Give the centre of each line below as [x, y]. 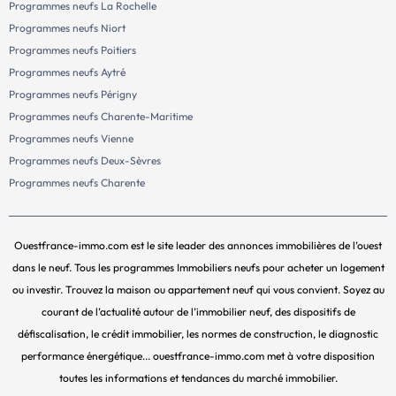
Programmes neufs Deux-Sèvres [85, 161]
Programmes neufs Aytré [67, 72]
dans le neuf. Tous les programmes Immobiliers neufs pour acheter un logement [198, 268]
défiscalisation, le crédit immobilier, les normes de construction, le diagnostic [198, 334]
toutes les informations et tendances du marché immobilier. [198, 378]
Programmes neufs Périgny [73, 95]
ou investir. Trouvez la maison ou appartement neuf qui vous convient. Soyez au [198, 290]
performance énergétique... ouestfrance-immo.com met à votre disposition [198, 356]
